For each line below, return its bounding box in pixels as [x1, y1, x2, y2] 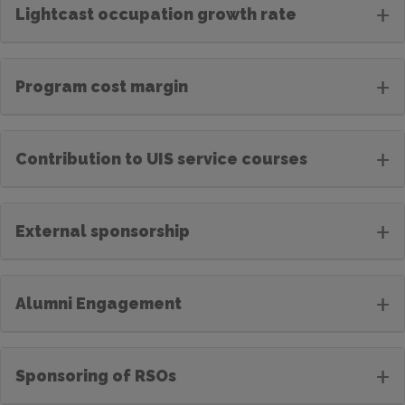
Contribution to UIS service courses [15, 148, 307, 168]
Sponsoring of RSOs [15, 365, 176, 385]
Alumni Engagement [15, 293, 182, 313]
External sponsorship [15, 221, 190, 240]
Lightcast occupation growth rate [15, 4, 297, 24]
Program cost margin [15, 76, 188, 96]
